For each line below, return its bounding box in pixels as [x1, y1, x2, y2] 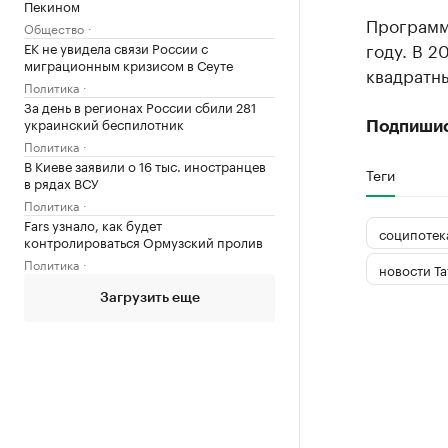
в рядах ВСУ [24, 172, 99, 192]
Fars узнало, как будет [24, 214, 162, 234]
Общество [24, 18, 84, 37]
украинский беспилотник [24, 113, 184, 133]
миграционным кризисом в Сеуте [24, 54, 233, 74]
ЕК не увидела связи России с [24, 37, 208, 57]
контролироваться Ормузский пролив [24, 231, 263, 251]
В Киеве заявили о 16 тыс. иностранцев [24, 155, 266, 175]
